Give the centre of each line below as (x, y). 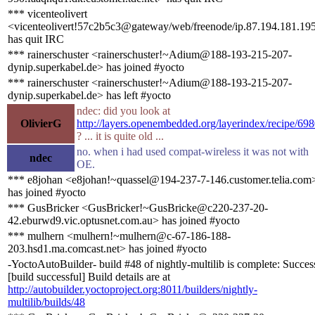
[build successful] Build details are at (89, 276)
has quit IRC (36, 39)
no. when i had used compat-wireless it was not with (193, 151)
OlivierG (41, 123)
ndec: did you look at (123, 110)
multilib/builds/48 (46, 302)
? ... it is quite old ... (120, 136)
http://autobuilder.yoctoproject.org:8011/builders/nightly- (133, 289)
